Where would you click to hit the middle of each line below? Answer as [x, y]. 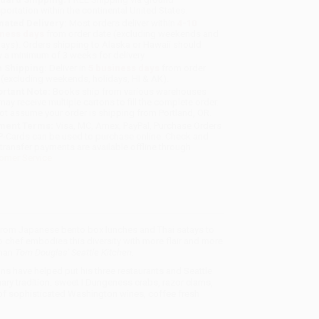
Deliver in [68, 68]
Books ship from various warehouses [129, 92]
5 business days [124, 68]
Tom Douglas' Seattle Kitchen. [74, 252]
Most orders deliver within [122, 23]
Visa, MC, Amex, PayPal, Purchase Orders [138, 126]
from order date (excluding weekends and [132, 34]
